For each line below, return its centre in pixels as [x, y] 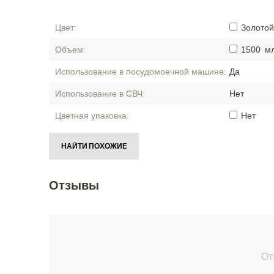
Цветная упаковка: [92, 115]
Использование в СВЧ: [100, 93]
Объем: [70, 49]
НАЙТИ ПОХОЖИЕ [94, 146]
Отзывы [74, 185]
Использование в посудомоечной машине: [141, 71]
